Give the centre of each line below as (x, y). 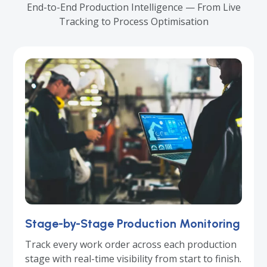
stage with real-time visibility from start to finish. (133, 258)
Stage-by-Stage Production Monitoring (133, 223)
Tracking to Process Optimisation (133, 22)
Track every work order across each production (131, 244)
